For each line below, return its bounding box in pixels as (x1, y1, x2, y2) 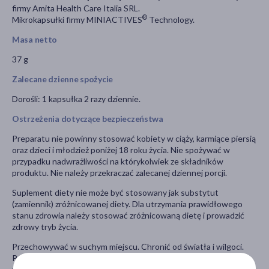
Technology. (147, 14, 195, 25)
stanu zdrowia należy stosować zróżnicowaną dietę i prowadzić (12, 210, 244, 221)
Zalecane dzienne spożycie (12, 74, 113, 85)
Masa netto (12, 34, 58, 45)
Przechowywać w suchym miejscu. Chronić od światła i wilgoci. (12, 241, 244, 252)
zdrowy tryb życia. (12, 222, 78, 232)
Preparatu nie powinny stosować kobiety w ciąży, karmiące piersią (12, 133, 256, 144)
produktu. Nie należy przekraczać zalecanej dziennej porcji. (12, 168, 227, 178)
